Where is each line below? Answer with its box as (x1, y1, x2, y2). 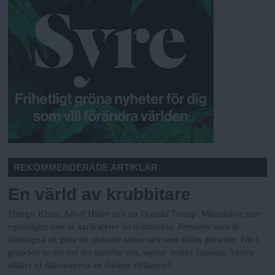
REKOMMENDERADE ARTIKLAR (14, 162, 158, 173)
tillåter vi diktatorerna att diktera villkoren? (8, 260, 172, 270)
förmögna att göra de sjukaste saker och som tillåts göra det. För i (8, 234, 259, 244)
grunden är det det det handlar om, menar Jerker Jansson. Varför (8, 247, 255, 257)
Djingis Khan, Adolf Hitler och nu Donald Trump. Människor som (8, 208, 261, 219)
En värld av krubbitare (8, 185, 192, 204)
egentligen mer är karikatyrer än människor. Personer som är (8, 221, 240, 231)
